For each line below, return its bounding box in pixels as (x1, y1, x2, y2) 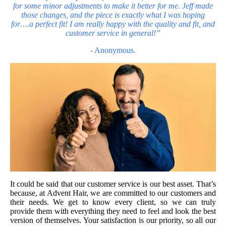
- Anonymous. (90, 46, 136, 55)
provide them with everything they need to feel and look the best (10, 206, 216, 215)
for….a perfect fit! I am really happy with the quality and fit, (11, 20, 203, 29)
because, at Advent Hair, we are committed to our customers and (10, 188, 216, 197)
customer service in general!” (66, 29, 160, 38)
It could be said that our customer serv (10, 179, 132, 188)
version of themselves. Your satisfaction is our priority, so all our (10, 215, 216, 224)
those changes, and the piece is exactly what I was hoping (21, 11, 205, 20)
